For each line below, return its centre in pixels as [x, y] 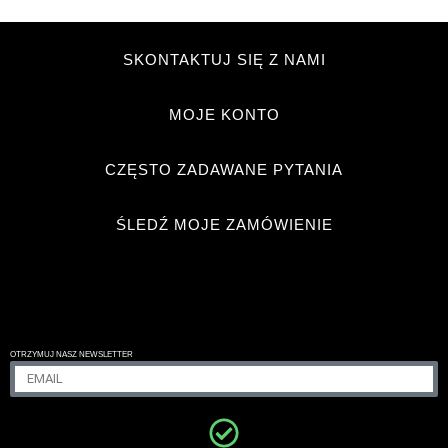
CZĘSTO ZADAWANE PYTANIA [224, 169]
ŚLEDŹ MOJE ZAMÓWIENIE [224, 224]
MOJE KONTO [224, 114]
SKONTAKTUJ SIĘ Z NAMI [224, 59]
